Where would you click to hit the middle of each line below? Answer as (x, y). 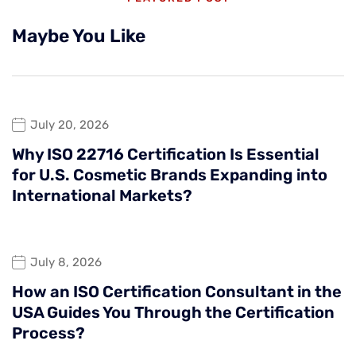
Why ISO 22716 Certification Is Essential (166, 154)
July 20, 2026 (70, 125)
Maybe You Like (79, 35)
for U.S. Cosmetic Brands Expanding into (170, 174)
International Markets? (102, 195)
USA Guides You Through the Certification (173, 312)
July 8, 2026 (66, 263)
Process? (48, 333)
